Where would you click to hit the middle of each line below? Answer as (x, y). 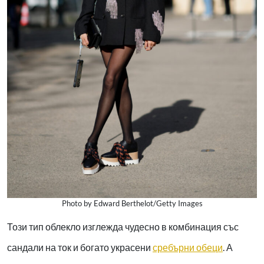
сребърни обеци (188, 247)
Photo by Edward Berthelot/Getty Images (132, 204)
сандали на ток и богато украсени (80, 247)
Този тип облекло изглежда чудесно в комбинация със (123, 227)
